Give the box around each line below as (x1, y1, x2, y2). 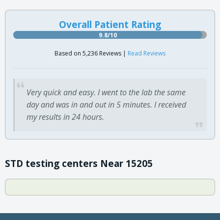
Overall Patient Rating (59, 18, 161, 31)
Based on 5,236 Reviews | (55, 49, 128, 57)
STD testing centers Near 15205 (5, 157, 153, 170)
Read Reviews (128, 49, 165, 57)
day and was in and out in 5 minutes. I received (27, 99, 186, 110)
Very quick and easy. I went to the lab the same (27, 86, 186, 98)
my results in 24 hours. (27, 111, 104, 122)
